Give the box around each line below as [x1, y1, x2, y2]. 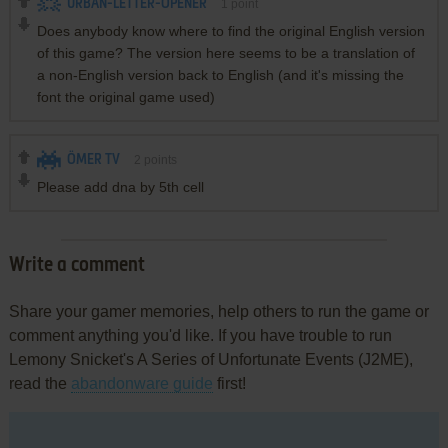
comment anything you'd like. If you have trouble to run [8, 326, 392, 344]
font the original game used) [36, 88, 215, 105]
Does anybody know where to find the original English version [36, 22, 425, 39]
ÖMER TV [66, 152, 120, 167]
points [140, 152, 177, 167]
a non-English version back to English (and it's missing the [36, 66, 404, 83]
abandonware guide [70, 374, 213, 392]
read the [8, 374, 71, 392]
